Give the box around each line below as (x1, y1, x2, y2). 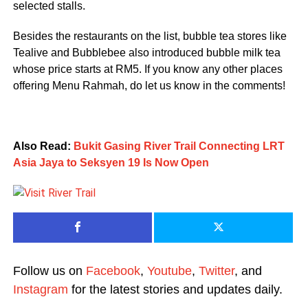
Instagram (12, 283, 68, 297)
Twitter (198, 264, 234, 278)
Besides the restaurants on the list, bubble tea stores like (12, 30, 287, 43)
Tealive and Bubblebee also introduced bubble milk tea (12, 47, 280, 59)
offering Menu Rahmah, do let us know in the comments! (12, 80, 285, 92)
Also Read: (12, 140, 74, 153)
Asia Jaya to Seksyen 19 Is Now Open (12, 157, 209, 169)
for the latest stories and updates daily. (67, 283, 283, 297)
